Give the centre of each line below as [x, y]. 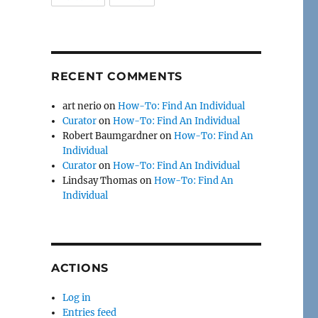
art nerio [82, 106]
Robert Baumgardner [110, 136]
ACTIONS [80, 268]
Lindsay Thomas [100, 181]
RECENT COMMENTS [117, 77]
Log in [77, 298]
